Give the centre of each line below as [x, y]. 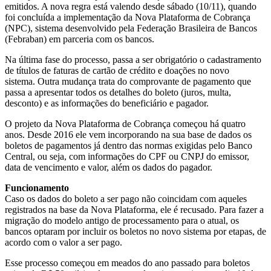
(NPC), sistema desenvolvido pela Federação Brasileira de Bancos [131, 28]
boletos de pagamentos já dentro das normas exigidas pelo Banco [129, 146]
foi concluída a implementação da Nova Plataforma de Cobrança [128, 18]
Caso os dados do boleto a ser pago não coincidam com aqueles [126, 199]
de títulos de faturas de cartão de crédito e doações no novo [117, 71]
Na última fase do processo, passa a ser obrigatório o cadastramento [133, 60]
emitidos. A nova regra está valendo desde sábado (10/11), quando [131, 7]
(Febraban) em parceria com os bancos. [80, 39]
